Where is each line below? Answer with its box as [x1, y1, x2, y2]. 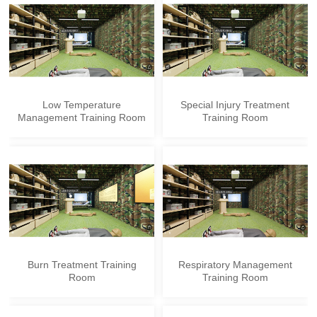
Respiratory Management [178, 258, 292, 270]
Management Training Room [18, 111, 146, 123]
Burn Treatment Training [27, 258, 137, 270]
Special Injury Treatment [180, 98, 290, 110]
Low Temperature [42, 98, 122, 110]
